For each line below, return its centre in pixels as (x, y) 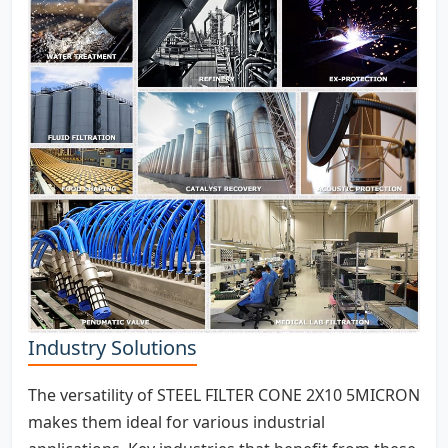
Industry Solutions (112, 347)
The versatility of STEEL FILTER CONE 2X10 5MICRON (224, 394)
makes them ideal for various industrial (176, 421)
